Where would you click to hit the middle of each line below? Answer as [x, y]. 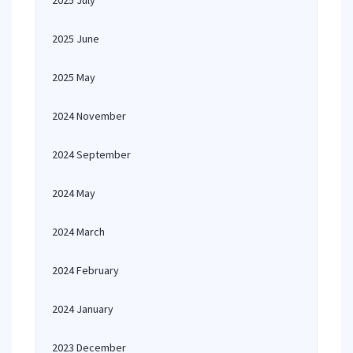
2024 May [74, 193]
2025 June [76, 39]
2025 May [74, 77]
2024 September [91, 154]
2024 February [85, 270]
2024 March [78, 232]
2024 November [89, 116]
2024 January [83, 309]
